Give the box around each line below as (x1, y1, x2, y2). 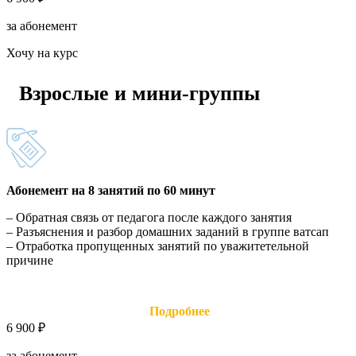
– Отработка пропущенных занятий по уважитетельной (6, 239, 309, 253)
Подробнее (146, 304, 210, 319)
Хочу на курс (6, 45, 78, 60)
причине (6, 253, 53, 268)
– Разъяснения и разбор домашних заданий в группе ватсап (6, 225, 329, 239)
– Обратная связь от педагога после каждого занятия (6, 211, 292, 225)
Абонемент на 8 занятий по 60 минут (6, 184, 215, 198)
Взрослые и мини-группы (19, 82, 260, 106)
